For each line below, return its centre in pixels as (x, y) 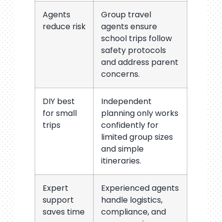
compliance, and (133, 212)
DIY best (58, 101)
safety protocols (133, 50)
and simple (122, 149)
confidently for (130, 125)
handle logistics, (132, 200)
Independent (126, 101)
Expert (55, 188)
